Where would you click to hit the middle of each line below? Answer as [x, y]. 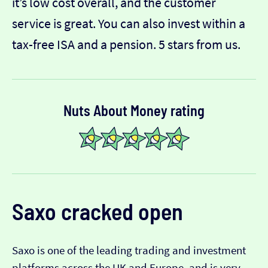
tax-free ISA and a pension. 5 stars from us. [126, 44]
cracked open [120, 211]
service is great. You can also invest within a [129, 23]
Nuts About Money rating [134, 110]
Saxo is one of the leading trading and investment [129, 251]
